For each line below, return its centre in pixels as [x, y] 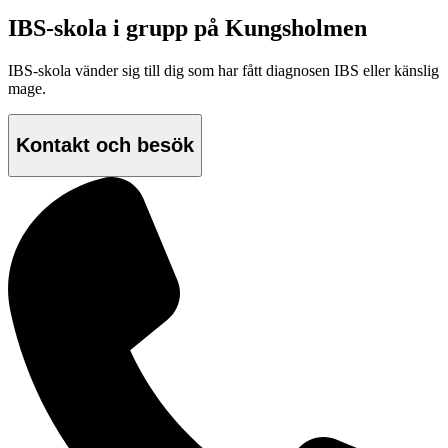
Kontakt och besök [105, 144]
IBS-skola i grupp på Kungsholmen [187, 28]
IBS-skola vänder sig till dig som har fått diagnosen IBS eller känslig [223, 71]
